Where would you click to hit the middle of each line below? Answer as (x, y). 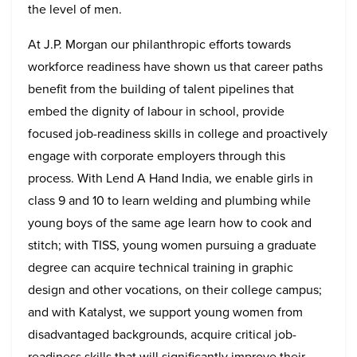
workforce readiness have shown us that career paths (175, 66)
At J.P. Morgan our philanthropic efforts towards (159, 44)
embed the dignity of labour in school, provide (156, 111)
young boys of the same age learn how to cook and (170, 222)
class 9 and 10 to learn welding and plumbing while (169, 200)
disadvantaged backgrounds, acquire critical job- (162, 334)
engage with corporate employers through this (157, 155)
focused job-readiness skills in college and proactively (178, 133)
